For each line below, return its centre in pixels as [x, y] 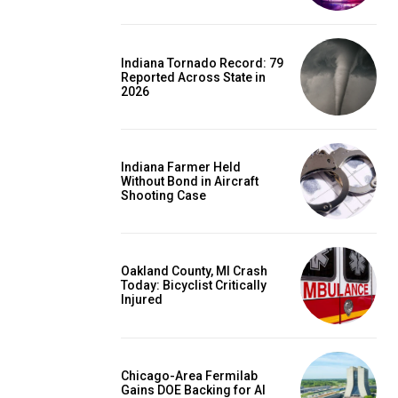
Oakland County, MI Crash [194, 271]
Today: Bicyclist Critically [194, 286]
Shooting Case [163, 195]
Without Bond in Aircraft [190, 181]
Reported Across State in [193, 77]
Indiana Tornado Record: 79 [202, 63]
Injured [142, 300]
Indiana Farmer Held [181, 167]
